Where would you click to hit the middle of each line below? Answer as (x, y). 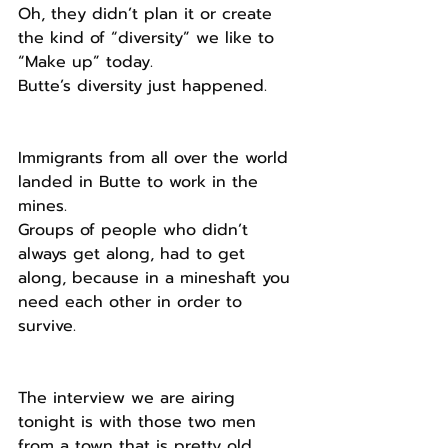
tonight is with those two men (140, 422)
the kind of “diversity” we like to (152, 38)
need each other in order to (133, 302)
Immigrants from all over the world (156, 158)
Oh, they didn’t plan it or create (148, 14)
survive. (50, 326)
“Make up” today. (85, 62)
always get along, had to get (134, 254)
